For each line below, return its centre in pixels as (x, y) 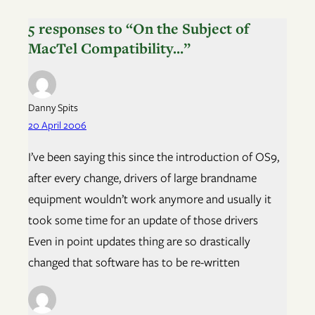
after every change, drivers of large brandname (142, 178)
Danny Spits (53, 108)
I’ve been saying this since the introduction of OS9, (154, 157)
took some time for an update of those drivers (143, 220)
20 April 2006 (57, 125)
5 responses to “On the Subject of (139, 28)
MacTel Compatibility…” (109, 48)
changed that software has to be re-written (134, 263)
